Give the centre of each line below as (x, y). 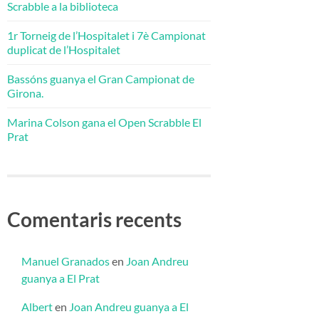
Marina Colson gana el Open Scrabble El (104, 122)
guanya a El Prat (61, 278)
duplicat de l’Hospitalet (64, 49)
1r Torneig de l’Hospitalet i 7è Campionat (106, 35)
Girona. (25, 93)
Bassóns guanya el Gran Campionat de (101, 78)
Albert (37, 306)
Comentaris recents (94, 219)
